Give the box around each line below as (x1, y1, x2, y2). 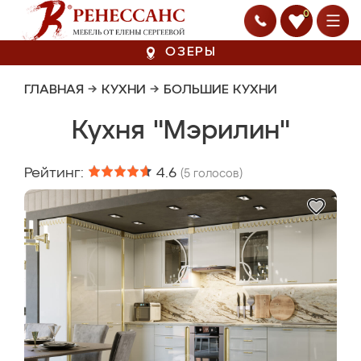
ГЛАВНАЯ (24, 84, 84, 97)
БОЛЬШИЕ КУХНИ (164, 84, 277, 97)
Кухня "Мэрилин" (71, 118, 290, 144)
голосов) (190, 168, 243, 180)
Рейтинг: (24, 166, 88, 180)
